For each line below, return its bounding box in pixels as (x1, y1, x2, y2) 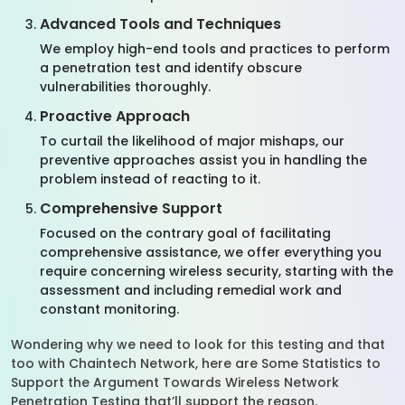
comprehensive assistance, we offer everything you (40, 243, 381, 261)
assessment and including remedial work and (40, 281, 342, 299)
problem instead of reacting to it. (40, 170, 268, 188)
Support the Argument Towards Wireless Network (11, 373, 339, 391)
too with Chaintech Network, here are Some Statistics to (11, 354, 381, 372)
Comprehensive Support (40, 198, 222, 219)
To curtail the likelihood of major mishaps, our (40, 132, 344, 150)
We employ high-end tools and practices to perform (40, 40, 390, 58)
